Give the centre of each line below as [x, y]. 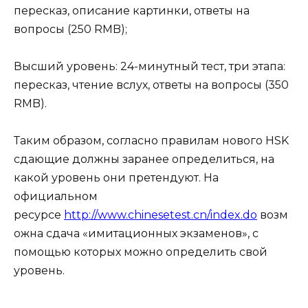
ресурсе [39, 215]
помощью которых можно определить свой [141, 252]
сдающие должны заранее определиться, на [144, 159]
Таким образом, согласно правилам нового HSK [151, 141]
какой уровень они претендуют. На [116, 178]
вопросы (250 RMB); [70, 29]
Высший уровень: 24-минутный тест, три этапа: [150, 67]
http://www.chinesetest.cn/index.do [161, 215]
